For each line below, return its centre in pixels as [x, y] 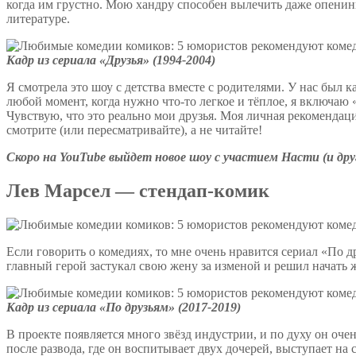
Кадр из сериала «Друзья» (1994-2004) [111, 60]
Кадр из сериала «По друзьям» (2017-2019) [124, 308]
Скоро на [33, 157]
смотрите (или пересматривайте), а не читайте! [134, 130]
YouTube [83, 157]
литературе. [40, 19]
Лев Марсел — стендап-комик [138, 191]
